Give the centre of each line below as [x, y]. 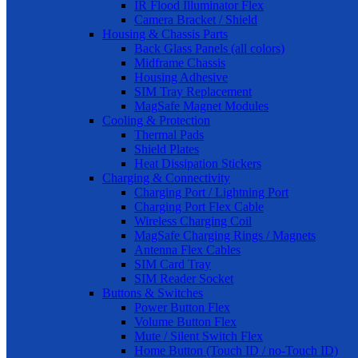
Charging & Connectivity [166, 178]
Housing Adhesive [181, 77]
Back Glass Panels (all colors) [209, 48]
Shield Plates [167, 149]
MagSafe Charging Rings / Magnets [225, 235]
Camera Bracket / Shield [196, 20]
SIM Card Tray [173, 264]
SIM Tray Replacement [193, 91]
